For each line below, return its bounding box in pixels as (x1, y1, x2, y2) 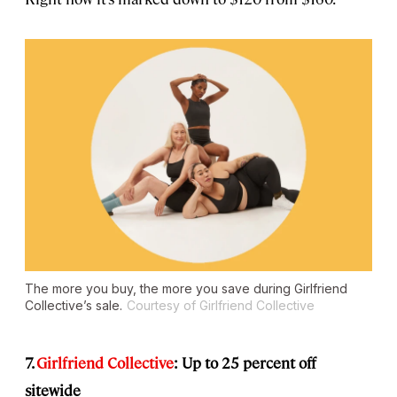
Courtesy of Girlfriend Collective (127, 298, 315, 314)
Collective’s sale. (25, 298, 122, 314)
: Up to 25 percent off (174, 353, 316, 373)
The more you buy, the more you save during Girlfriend (25, 281, 347, 297)
